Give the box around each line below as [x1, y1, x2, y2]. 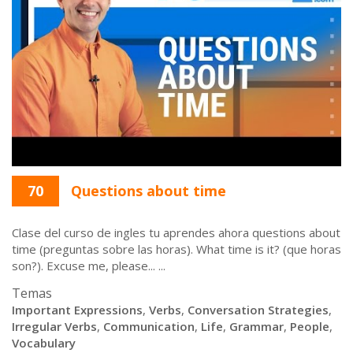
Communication [103, 318, 195, 334]
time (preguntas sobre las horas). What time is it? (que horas [12, 241, 341, 257]
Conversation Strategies [188, 302, 329, 318]
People [290, 318, 329, 334]
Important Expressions [12, 302, 143, 318]
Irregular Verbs [12, 318, 97, 334]
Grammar [229, 318, 284, 334]
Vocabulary [12, 335, 76, 351]
